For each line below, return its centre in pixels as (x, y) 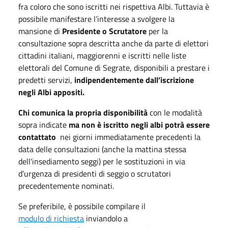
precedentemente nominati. (66, 186)
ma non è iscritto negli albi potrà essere (138, 125)
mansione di (39, 31)
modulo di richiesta (51, 218)
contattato (38, 137)
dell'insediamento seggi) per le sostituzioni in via (102, 161)
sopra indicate (42, 125)
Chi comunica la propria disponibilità (84, 112)
